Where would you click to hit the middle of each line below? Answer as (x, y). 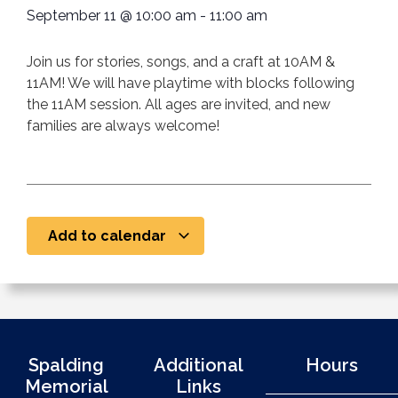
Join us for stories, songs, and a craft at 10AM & (181, 61)
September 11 (72, 15)
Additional (199, 366)
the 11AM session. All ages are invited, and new (179, 104)
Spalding (67, 366)
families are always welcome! (123, 125)
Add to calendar (108, 236)
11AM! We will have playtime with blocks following (191, 83)
